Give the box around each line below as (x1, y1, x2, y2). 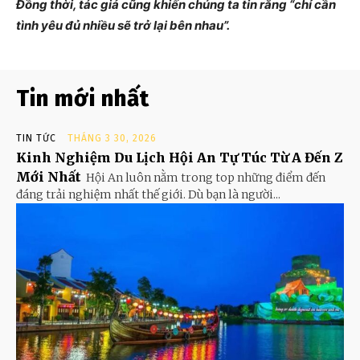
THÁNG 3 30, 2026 (67, 133, 157, 145)
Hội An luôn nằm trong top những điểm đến (86, 170, 325, 186)
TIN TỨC (16, 133, 56, 145)
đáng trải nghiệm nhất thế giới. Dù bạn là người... (16, 187, 280, 202)
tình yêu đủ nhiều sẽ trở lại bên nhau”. (16, 18, 232, 34)
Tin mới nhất (16, 85, 149, 112)
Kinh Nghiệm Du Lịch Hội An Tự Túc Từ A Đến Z (16, 149, 342, 166)
